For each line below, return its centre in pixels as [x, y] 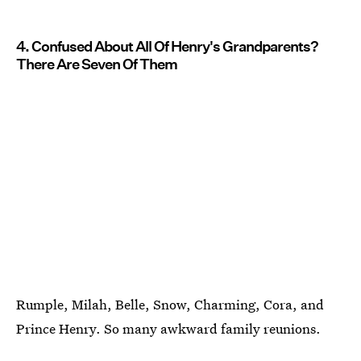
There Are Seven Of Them [97, 64]
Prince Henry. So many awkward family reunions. [168, 328]
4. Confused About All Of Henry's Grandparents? [167, 46]
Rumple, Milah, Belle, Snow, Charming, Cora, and [170, 304]
